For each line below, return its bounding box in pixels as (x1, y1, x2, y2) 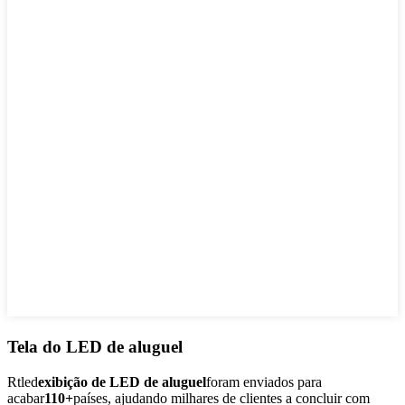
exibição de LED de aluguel (38, 373, 206, 390)
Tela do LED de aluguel (7, 337, 183, 357)
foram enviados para (206, 373, 322, 390)
